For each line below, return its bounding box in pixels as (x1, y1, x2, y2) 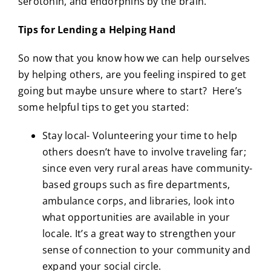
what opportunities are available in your (42, 210, 230, 224)
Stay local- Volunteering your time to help (42, 128, 238, 142)
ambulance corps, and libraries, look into (42, 194, 235, 207)
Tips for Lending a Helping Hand (18, 22, 178, 36)
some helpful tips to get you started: (18, 100, 189, 114)
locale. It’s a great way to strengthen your (42, 226, 237, 240)
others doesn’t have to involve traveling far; (42, 145, 246, 158)
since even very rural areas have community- (42, 161, 253, 175)
